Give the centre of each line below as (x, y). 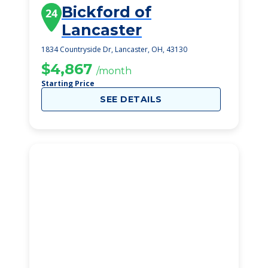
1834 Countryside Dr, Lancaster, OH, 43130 (114, 49)
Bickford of (106, 12)
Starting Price (68, 83)
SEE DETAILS (131, 99)
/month (114, 71)
